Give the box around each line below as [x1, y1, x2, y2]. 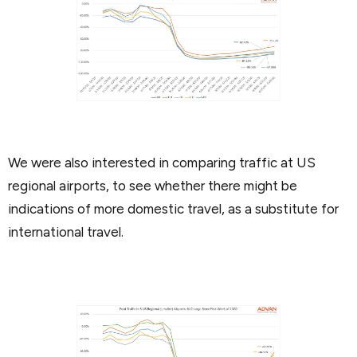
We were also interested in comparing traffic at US [8, 154, 316, 171]
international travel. [8, 223, 124, 240]
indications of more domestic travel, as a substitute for [8, 200, 339, 217]
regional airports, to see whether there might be [8, 177, 297, 194]
